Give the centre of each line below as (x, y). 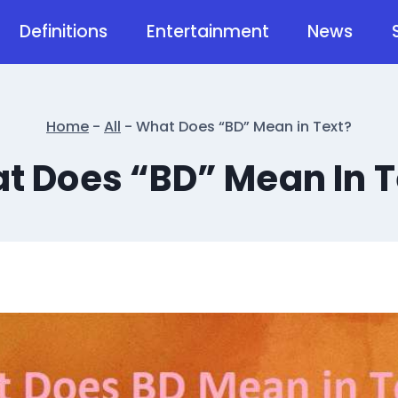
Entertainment (207, 32)
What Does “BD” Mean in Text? (244, 126)
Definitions (64, 32)
